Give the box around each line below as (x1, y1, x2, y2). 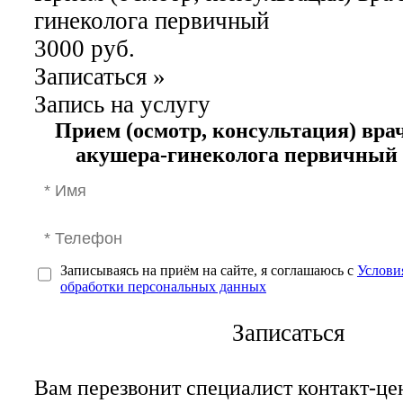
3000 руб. (34, 34, 135, 62)
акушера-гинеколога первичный (76, 142, 398, 166)
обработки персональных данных (60, 278, 266, 294)
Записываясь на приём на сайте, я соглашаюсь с (60, 262, 357, 278)
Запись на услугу (34, 90, 210, 118)
